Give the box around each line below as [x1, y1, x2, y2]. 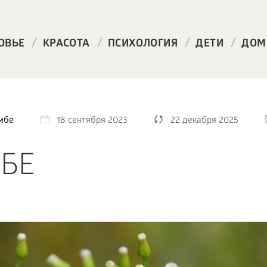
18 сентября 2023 [56, 116, 128, 126]
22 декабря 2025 [170, 116, 238, 126]
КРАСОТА [42, 38, 90, 51]
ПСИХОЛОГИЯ [107, 38, 178, 51]
